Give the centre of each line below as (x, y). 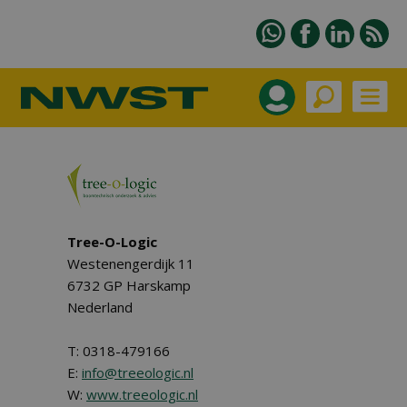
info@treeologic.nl (138, 372)
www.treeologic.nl (142, 394)
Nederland (100, 307)
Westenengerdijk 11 (131, 263)
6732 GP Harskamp (129, 285)
